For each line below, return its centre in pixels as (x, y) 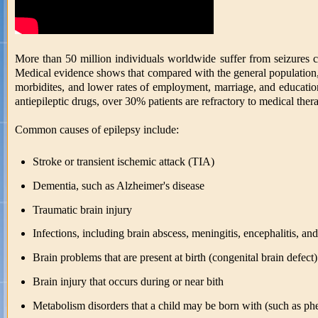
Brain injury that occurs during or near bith (128, 282)
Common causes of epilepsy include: (97, 129)
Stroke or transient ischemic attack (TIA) (123, 161)
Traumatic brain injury (82, 209)
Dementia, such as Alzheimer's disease (118, 185)
